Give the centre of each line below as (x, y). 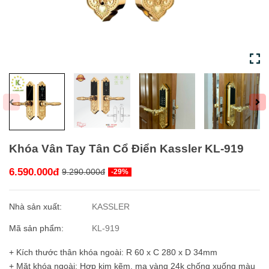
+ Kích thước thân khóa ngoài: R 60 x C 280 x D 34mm (113, 252)
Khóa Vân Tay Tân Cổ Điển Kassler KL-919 (126, 149)
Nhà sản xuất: (37, 207)
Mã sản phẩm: (38, 228)
